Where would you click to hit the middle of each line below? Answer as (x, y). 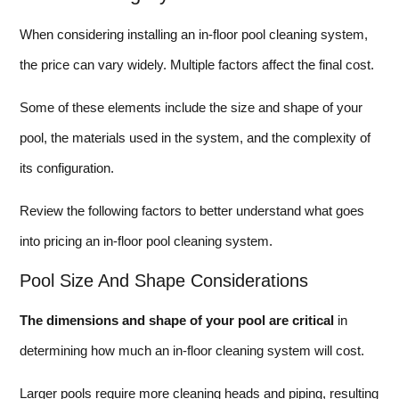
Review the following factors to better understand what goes (192, 211)
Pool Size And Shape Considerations (164, 280)
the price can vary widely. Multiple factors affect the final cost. (197, 64)
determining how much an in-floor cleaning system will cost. (192, 350)
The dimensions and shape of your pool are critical (177, 320)
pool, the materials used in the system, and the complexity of (195, 137)
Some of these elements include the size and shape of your (191, 107)
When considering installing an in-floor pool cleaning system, (194, 34)
